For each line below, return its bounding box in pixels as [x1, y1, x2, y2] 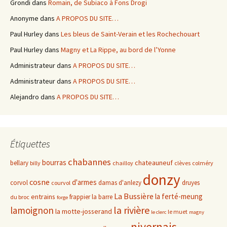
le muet [168, 208, 187, 215]
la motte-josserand [55, 207, 112, 216]
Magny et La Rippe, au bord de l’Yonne [61, 45, 176, 54]
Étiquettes [10, 137, 50, 150]
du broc [10, 193, 29, 201]
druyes [182, 178, 200, 187]
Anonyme [10, 14, 39, 23]
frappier [69, 193, 90, 201]
